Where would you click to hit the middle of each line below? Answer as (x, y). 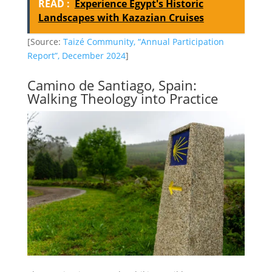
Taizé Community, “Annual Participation (143, 42)
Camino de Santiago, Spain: (112, 85)
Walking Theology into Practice (122, 98)
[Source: (45, 42)
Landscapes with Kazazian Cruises (121, 17)
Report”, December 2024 (76, 56)
